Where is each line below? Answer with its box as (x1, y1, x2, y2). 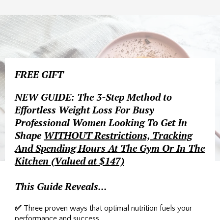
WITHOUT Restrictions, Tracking (44, 128, 192, 142)
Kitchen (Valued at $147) (15, 154, 124, 167)
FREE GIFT (15, 67, 63, 81)
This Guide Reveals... (15, 179, 107, 193)
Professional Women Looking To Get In (15, 115, 187, 129)
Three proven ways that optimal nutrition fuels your (22, 203, 192, 213)
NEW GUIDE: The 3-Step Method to (15, 90, 172, 104)
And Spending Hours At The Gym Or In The (15, 141, 205, 155)
